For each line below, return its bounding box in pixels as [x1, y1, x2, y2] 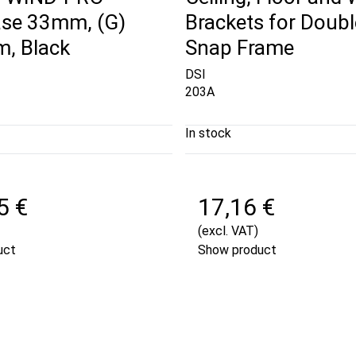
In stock [184, 126, 231, 141]
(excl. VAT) [197, 223, 258, 239]
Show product [197, 242, 277, 258]
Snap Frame [184, 35, 294, 60]
